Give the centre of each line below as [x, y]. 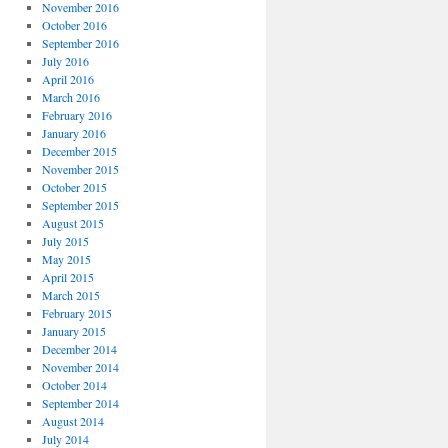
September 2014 [80, 403]
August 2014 [72, 421]
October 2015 [74, 187]
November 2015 [80, 169]
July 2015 [65, 241]
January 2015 [73, 331]
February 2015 [76, 313]
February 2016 [76, 115]
